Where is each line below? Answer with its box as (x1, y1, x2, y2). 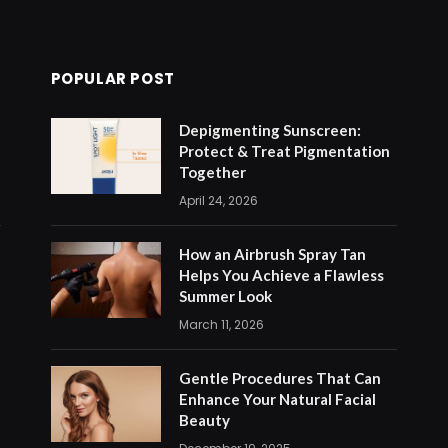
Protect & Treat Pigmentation (178, 142, 390, 160)
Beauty (178, 411, 230, 429)
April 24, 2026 (178, 192, 258, 209)
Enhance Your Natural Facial (178, 390, 376, 408)
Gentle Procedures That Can (178, 369, 381, 387)
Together (178, 163, 246, 181)
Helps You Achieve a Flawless (178, 266, 384, 284)
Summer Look (178, 287, 272, 305)
